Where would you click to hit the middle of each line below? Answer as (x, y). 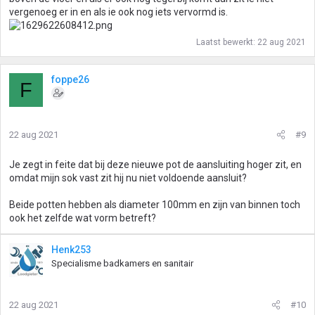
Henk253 (71, 250)
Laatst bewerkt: (227, 42)
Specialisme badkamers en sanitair (122, 263)
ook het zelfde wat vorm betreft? (83, 218)
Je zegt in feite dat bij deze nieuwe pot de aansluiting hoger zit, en (155, 165)
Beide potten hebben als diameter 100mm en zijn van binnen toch (155, 205)
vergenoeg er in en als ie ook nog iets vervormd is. (118, 12)
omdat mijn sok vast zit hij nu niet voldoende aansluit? (128, 178)
